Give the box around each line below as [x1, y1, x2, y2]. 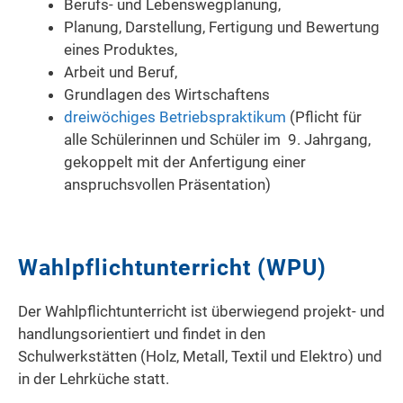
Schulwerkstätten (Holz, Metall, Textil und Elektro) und [18, 347, 382, 366]
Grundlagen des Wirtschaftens [64, 85, 270, 104]
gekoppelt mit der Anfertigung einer [64, 153, 306, 172]
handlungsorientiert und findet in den [18, 325, 265, 344]
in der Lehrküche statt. [18, 370, 169, 389]
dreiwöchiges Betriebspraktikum [64, 108, 286, 127]
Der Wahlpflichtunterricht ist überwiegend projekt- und [18, 302, 385, 321]
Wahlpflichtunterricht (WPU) [18, 255, 327, 282]
